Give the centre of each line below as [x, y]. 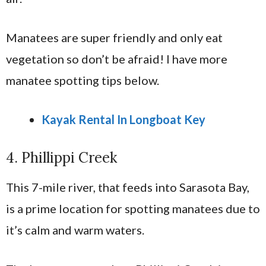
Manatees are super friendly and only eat [114, 38]
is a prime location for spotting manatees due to [133, 209]
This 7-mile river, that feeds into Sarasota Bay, [128, 187]
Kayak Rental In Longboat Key [123, 120]
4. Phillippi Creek [61, 158]
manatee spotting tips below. [83, 80]
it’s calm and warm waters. [75, 230]
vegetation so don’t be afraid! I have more [117, 59]
